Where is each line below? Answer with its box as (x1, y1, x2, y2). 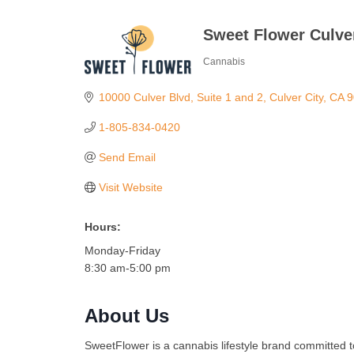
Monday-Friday (85, 244, 160, 258)
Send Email (98, 151, 156, 164)
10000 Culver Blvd (98, 91, 190, 104)
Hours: (85, 220, 121, 234)
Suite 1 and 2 (196, 91, 263, 104)
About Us (85, 305, 169, 327)
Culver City (269, 91, 323, 104)
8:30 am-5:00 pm (85, 262, 171, 275)
